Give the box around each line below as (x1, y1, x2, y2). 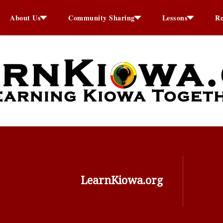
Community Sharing (68, 12, 135, 23)
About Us (10, 12, 41, 23)
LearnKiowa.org (80, 172, 163, 187)
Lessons (162, 12, 188, 23)
